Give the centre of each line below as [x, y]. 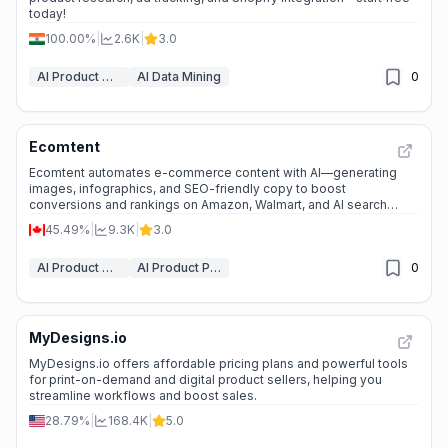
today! [47, 13]
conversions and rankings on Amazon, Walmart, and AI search [208, 204]
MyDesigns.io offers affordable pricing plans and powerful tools [218, 363]
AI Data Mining [179, 76]
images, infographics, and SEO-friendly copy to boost [187, 188]
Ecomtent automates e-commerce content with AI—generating [213, 172]
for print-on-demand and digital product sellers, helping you [205, 379]
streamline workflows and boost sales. [143, 395]
